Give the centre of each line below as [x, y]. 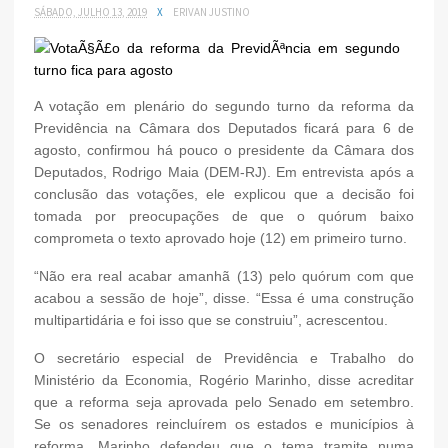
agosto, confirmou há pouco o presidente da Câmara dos [224, 149]
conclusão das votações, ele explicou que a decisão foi [224, 193]
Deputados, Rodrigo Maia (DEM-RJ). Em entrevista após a [224, 171]
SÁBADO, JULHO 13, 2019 [90, 11]
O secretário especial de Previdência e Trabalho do [224, 357]
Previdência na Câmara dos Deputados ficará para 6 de [224, 127]
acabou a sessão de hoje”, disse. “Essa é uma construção [224, 297]
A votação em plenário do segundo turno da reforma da [224, 105]
